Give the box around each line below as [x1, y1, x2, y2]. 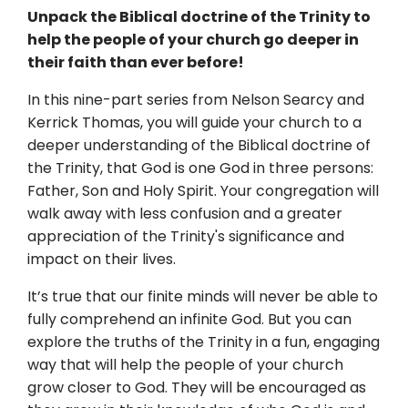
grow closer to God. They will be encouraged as [27, 377, 366, 399]
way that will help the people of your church [27, 354, 343, 376]
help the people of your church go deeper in [27, 29, 359, 51]
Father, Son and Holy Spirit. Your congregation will [27, 180, 379, 202]
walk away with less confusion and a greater [27, 203, 342, 225]
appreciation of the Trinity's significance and [27, 226, 344, 248]
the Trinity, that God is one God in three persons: [27, 158, 373, 179]
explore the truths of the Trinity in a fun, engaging [27, 331, 380, 353]
